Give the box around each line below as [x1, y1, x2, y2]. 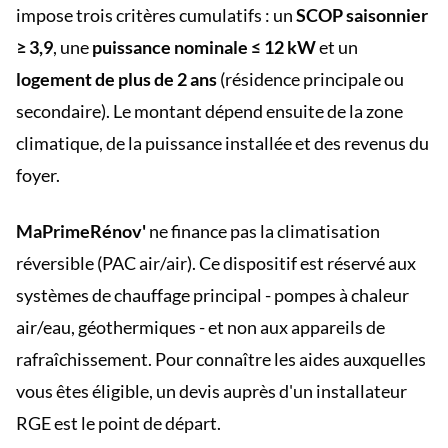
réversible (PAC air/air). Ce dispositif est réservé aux [16, 252, 416, 274]
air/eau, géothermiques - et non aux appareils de [16, 316, 385, 338]
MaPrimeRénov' [16, 220, 146, 242]
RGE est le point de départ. [16, 412, 221, 434]
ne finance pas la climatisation [146, 220, 380, 242]
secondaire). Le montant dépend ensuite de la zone [16, 100, 403, 122]
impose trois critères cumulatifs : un [16, 4, 296, 26]
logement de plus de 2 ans [16, 68, 217, 90]
